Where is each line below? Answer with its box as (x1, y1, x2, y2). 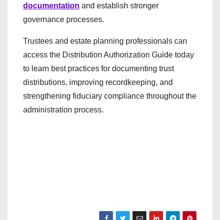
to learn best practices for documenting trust (23, 64, 174, 73)
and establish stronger (80, 1, 159, 10)
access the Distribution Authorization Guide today (23, 50, 194, 59)
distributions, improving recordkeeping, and (23, 78, 173, 86)
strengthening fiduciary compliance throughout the (23, 91, 196, 100)
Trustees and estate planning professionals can (23, 36, 187, 45)
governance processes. (23, 15, 104, 24)
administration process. (23, 105, 104, 114)
